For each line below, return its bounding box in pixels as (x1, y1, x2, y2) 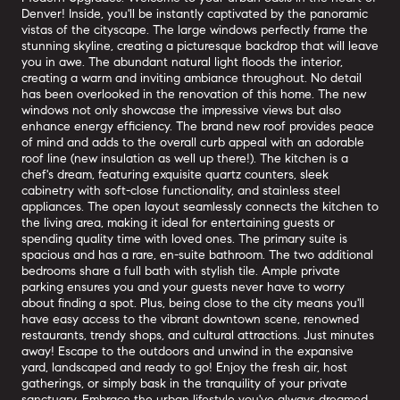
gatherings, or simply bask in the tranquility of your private (21, 376, 347, 391)
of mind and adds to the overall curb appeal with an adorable (21, 135, 364, 150)
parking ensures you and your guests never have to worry (21, 279, 345, 295)
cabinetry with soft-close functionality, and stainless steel (21, 183, 340, 198)
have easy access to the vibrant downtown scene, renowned (21, 312, 359, 327)
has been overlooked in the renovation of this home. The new (21, 87, 366, 102)
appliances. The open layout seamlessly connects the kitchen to (21, 199, 379, 214)
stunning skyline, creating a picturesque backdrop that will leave (21, 38, 379, 54)
